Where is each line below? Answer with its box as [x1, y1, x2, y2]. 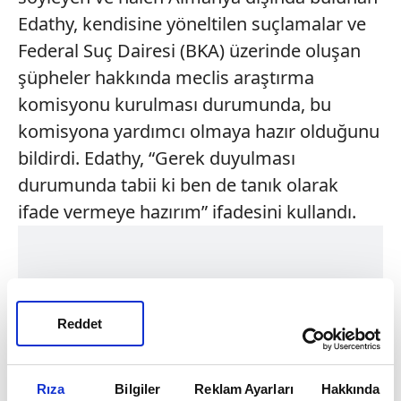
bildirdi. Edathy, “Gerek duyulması [18, 146, 295, 170]
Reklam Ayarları [194, 380, 294, 397]
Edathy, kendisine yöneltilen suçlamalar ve [18, 12, 366, 36]
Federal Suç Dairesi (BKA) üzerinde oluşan [18, 38, 361, 63]
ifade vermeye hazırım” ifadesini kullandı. [18, 200, 356, 224]
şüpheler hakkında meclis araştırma [18, 65, 314, 90]
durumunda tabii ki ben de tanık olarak [18, 173, 338, 197]
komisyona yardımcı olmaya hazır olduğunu [18, 119, 380, 143]
